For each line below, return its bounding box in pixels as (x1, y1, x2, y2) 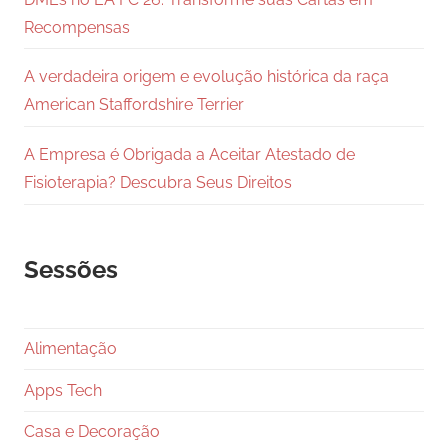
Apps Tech (24, 380, 102, 400)
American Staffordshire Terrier (24, 95, 244, 115)
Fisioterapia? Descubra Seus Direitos (24, 173, 292, 193)
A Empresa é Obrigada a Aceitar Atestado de (24, 145, 355, 165)
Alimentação (24, 338, 117, 358)
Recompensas (24, 17, 130, 37)
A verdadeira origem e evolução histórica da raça (24, 67, 389, 87)
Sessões (24, 254, 118, 284)
